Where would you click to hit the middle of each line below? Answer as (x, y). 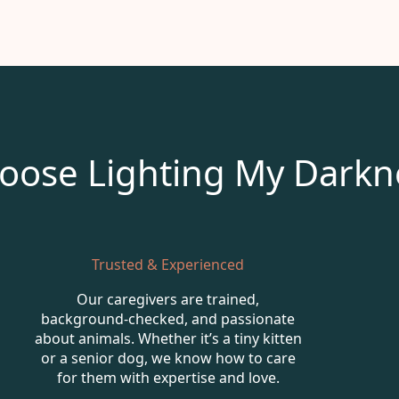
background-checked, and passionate (168, 318)
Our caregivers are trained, (168, 299)
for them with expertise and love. (168, 377)
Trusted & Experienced (168, 264)
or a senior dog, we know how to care (168, 358)
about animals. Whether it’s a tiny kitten (168, 338)
